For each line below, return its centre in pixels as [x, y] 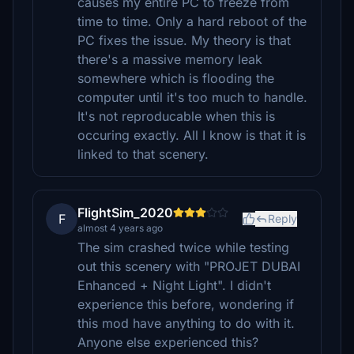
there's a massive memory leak [170, 59]
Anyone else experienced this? [168, 342]
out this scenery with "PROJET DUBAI [189, 266]
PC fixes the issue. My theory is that [184, 40]
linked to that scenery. [143, 154]
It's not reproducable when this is [176, 116]
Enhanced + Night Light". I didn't [174, 285]
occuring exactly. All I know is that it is [192, 135]
